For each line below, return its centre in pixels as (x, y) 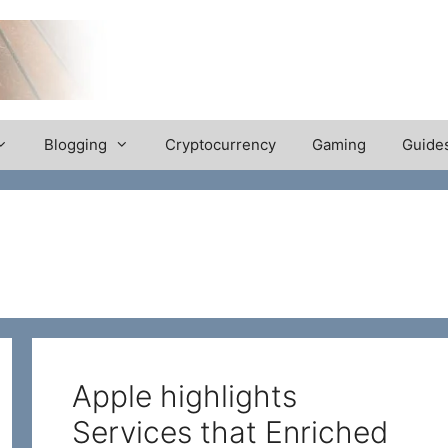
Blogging (75, 145)
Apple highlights (184, 396)
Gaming (339, 145)
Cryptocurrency (220, 145)
